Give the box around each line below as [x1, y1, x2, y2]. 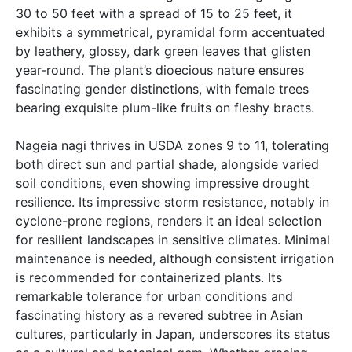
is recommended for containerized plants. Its [16, 269, 282, 286]
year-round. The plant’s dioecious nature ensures [16, 62, 304, 79]
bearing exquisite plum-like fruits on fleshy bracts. [16, 100, 314, 116]
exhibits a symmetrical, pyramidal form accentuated [16, 24, 325, 41]
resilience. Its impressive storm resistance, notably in [16, 194, 329, 211]
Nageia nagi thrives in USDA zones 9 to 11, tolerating [16, 137, 329, 154]
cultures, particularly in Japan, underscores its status [16, 326, 330, 343]
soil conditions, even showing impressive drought [16, 175, 310, 192]
